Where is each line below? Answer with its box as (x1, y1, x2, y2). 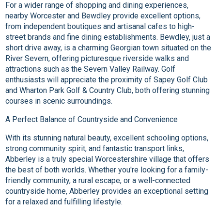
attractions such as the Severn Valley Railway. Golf (5, 64, 176, 74)
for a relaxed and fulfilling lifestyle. (5, 197, 123, 207)
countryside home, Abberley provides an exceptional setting (5, 186, 209, 196)
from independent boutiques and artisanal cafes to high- (5, 22, 195, 31)
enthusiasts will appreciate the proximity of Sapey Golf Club (5, 75, 208, 85)
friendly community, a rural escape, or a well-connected (5, 176, 191, 186)
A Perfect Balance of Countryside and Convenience (5, 115, 178, 124)
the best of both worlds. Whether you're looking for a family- (5, 165, 209, 175)
